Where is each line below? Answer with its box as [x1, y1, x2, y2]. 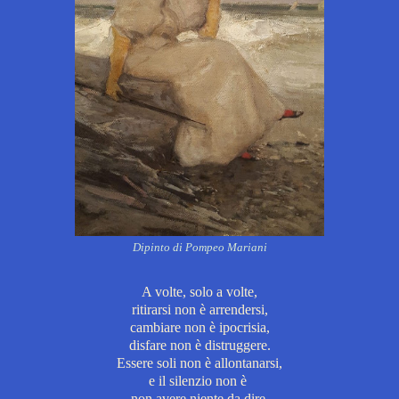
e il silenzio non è [149, 372, 250, 388]
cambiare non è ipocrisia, [129, 319, 270, 335]
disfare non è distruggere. [128, 337, 271, 353]
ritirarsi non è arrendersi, [131, 301, 268, 317]
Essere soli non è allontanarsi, [117, 354, 282, 370]
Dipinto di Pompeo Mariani [132, 240, 267, 254]
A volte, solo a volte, [142, 283, 257, 299]
